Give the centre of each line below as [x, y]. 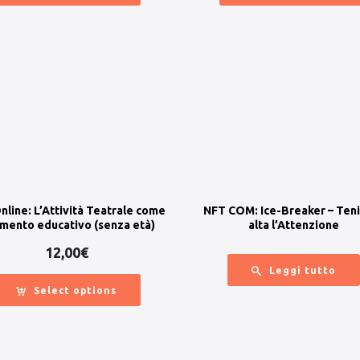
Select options [76, 291]
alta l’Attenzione [293, 225]
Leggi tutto [302, 271]
